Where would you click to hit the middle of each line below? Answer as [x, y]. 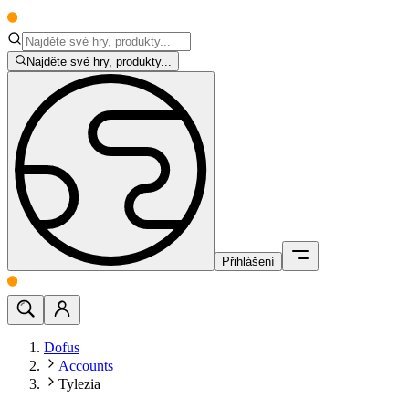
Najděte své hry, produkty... [100, 62]
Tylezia [79, 384]
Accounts [86, 366]
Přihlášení [248, 262]
